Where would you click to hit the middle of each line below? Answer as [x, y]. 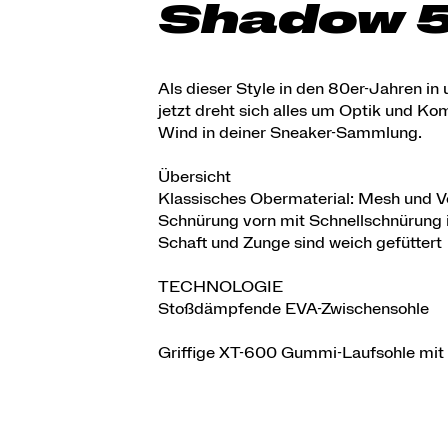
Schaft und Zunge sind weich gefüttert [300, 242]
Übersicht [194, 176]
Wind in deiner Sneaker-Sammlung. [290, 132]
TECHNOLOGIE [220, 286]
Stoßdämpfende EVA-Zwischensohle [293, 308]
